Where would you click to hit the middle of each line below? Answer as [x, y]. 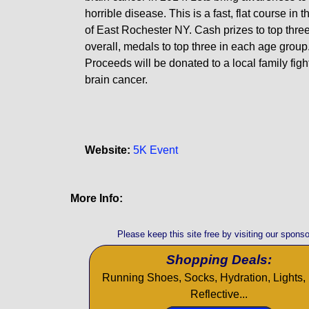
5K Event [155, 150]
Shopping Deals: [219, 259]
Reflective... [219, 294]
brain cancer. [116, 80]
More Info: [97, 198]
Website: [107, 150]
